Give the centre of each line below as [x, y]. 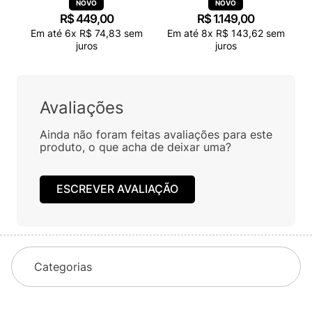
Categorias [63, 266]
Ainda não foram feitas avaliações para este [156, 134]
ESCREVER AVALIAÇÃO [117, 189]
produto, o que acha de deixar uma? [135, 147]
